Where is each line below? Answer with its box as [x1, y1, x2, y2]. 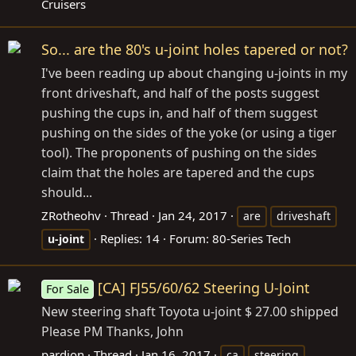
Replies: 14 [100, 230, 160, 246]
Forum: [169, 230, 212, 246]
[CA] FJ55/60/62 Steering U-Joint [98, 278, 311, 297]
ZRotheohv [41, 207, 101, 223]
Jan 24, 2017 [158, 207, 227, 223]
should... [41, 183, 92, 201]
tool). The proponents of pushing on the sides [41, 143, 317, 161]
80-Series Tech [212, 230, 291, 246]
